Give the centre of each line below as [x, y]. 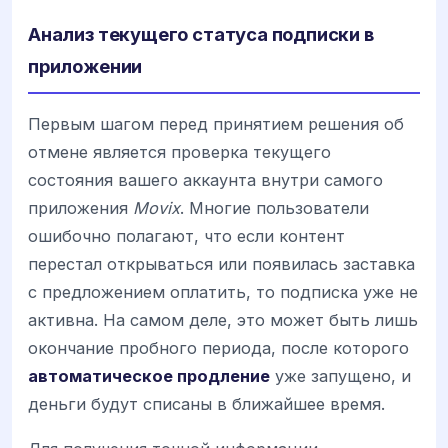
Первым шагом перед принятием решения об [216, 124]
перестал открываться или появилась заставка [221, 264]
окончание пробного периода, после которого [218, 348]
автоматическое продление [149, 376]
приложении [85, 66]
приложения [80, 208]
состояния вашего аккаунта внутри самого [205, 180]
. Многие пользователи [274, 208]
